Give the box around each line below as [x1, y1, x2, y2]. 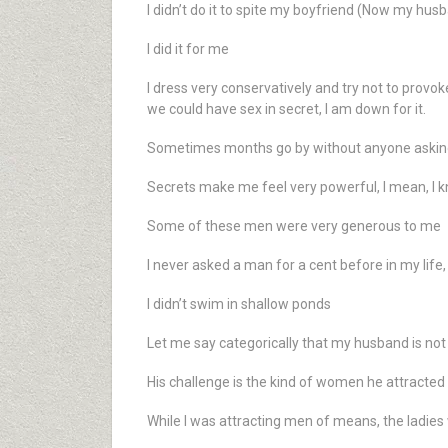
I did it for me [147, 41, 229, 57]
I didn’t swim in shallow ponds [147, 296, 331, 312]
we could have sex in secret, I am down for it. [147, 101, 426, 117]
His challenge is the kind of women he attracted [147, 374, 445, 390]
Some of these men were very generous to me [147, 218, 441, 234]
